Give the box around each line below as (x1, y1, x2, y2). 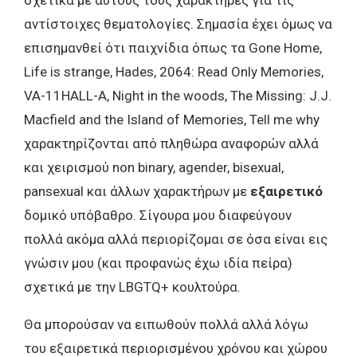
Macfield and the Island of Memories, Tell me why (24, 112, 320, 128)
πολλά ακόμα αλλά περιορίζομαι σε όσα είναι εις (24, 231, 328, 248)
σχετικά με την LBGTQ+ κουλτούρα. (24, 279, 241, 296)
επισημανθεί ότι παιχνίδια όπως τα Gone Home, (24, 40, 322, 57)
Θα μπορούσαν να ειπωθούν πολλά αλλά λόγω (24, 316, 308, 333)
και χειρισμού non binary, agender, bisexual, (24, 159, 284, 176)
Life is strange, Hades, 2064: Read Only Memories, (24, 64, 324, 80)
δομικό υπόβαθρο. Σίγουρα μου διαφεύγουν (24, 207, 292, 224)
